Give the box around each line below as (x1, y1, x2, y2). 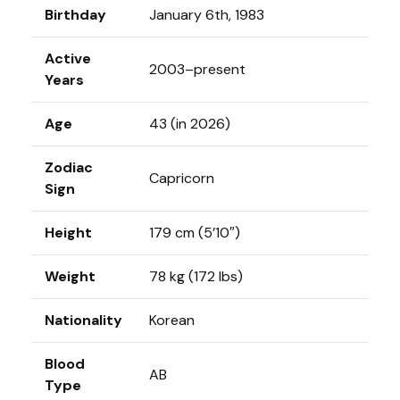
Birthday (45, 4, 106, 24)
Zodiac (45, 157, 93, 177)
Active (45, 48, 91, 68)
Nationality (45, 310, 122, 329)
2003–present (149, 59, 246, 79)
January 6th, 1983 (149, 4, 264, 24)
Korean (149, 310, 198, 329)
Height (45, 222, 92, 242)
